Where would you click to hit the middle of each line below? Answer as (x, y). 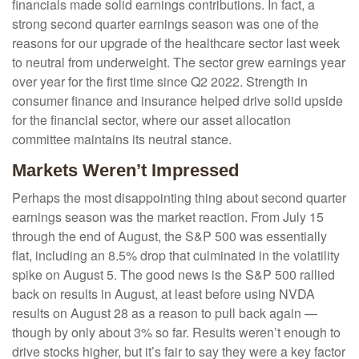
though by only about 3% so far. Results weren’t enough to (176, 333)
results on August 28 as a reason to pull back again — (165, 313)
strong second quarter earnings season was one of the (165, 24)
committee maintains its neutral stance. (122, 139)
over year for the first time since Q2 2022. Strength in (160, 82)
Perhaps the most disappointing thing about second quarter (179, 198)
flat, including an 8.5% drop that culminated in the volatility (176, 256)
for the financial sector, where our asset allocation (151, 120)
